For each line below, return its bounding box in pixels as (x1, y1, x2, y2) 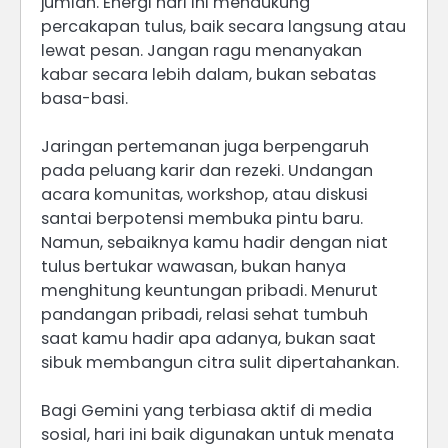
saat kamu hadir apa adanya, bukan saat (41, 326, 376, 350)
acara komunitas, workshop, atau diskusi (41, 182, 368, 206)
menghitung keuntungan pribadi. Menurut (41, 278, 378, 302)
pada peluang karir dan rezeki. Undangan (41, 158, 373, 182)
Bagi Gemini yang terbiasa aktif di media (41, 398, 372, 422)
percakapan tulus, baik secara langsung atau (41, 14, 406, 38)
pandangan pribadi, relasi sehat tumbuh (41, 302, 368, 326)
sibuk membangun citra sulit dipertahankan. (41, 350, 399, 374)
